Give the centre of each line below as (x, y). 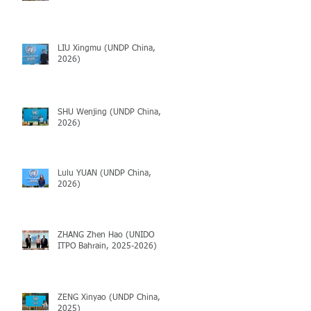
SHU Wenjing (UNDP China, (109, 112)
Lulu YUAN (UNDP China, (104, 173)
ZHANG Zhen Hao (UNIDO (106, 235)
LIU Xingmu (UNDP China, (107, 48)
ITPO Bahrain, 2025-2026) (107, 246)
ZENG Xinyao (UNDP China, (109, 297)
